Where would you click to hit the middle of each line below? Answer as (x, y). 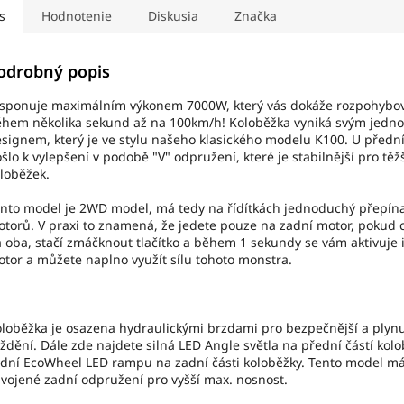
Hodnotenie (77, 16)
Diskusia (173, 16)
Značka (256, 16)
